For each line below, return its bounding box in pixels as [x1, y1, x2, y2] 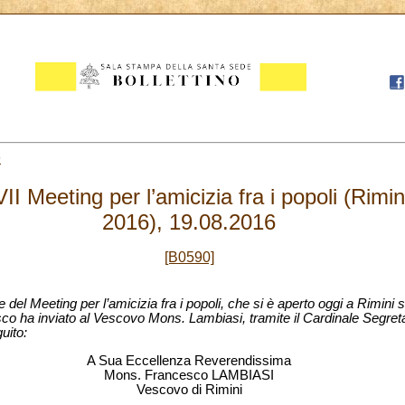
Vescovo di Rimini [136, 381, 242, 397]
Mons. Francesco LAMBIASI [104, 367, 274, 382]
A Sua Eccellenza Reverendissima [87, 353, 291, 368]
